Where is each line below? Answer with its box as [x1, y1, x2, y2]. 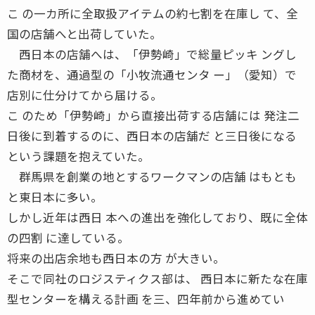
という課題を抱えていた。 [7, 147, 150, 165]
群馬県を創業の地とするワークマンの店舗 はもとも [7, 167, 297, 185]
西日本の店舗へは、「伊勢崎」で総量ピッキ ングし [7, 45, 297, 63]
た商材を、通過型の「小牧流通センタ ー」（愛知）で [7, 65, 297, 83]
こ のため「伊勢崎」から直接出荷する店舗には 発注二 [7, 106, 300, 124]
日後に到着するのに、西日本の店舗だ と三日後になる [7, 127, 297, 144]
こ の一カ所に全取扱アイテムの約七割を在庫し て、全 [7, 4, 298, 22]
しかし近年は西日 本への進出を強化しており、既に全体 [7, 208, 308, 226]
